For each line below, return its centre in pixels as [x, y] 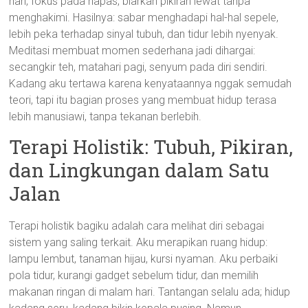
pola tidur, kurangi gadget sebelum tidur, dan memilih [134, 275]
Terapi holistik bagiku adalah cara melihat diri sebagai [137, 226]
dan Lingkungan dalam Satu [139, 170]
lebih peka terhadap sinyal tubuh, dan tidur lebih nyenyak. [144, 34]
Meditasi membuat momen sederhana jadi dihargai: [132, 51]
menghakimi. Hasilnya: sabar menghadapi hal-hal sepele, [144, 18]
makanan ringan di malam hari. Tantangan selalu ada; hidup [150, 292]
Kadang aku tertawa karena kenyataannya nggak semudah [151, 84]
